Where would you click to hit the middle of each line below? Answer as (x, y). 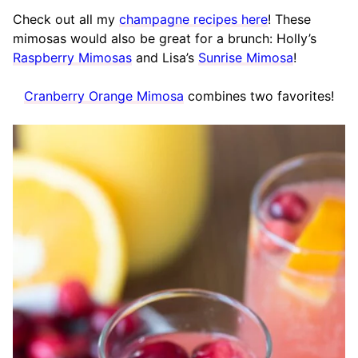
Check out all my (66, 19)
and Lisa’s (165, 57)
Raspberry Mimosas (72, 57)
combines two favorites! (259, 95)
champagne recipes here (193, 19)
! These (289, 19)
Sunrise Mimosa (246, 57)
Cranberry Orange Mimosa (104, 95)
